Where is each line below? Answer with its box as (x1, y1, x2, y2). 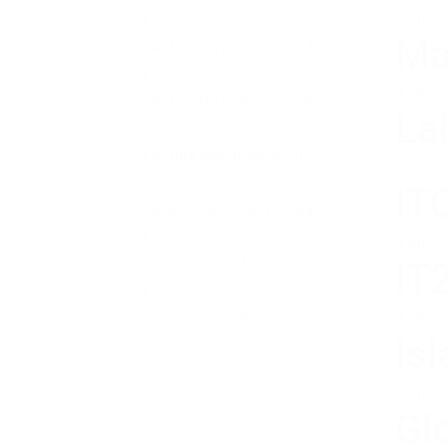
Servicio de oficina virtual (142, 199, 321, 219)
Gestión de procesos (142, 37, 292, 57)
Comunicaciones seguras (142, 307, 319, 327)
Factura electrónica (142, 145, 284, 165)
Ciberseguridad (142, 253, 250, 273)
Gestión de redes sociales (142, 91, 328, 111)
